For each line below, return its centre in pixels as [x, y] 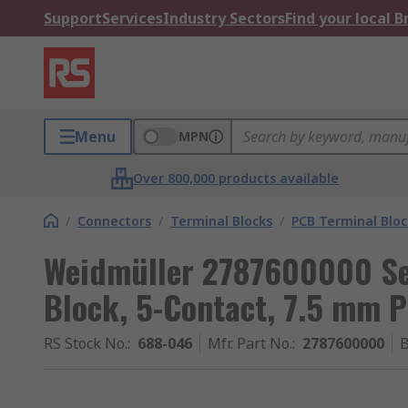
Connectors [114, 221]
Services [133, 18]
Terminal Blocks [221, 221]
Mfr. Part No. [250, 343]
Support [73, 18]
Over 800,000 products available [236, 178]
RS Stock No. [86, 343]
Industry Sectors [224, 18]
